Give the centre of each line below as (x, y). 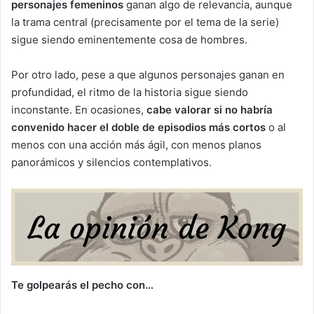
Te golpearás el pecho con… (82, 285)
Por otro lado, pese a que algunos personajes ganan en (148, 75)
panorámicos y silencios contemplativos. (111, 163)
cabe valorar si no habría (210, 110)
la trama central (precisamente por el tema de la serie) (145, 22)
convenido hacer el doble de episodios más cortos (138, 128)
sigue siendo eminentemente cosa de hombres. (129, 40)
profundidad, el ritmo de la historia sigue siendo (130, 93)
